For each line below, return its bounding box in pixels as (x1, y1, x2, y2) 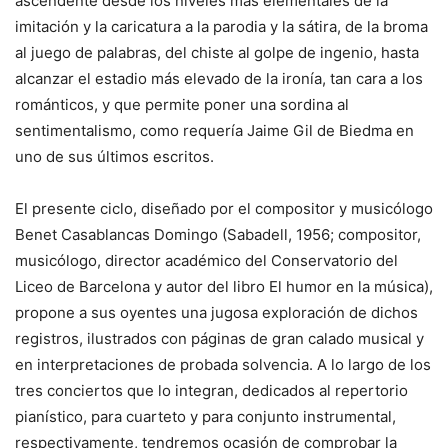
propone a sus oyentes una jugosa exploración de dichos (15, 303, 418, 322)
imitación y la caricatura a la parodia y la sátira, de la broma (15, 17, 428, 36)
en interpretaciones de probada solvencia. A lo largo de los (15, 355, 431, 374)
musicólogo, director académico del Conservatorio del (15, 251, 398, 270)
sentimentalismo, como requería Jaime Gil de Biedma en (15, 121, 414, 140)
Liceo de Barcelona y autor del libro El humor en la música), (15, 277, 433, 296)
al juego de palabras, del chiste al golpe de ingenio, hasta (15, 43, 419, 62)
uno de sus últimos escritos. (15, 147, 214, 166)
